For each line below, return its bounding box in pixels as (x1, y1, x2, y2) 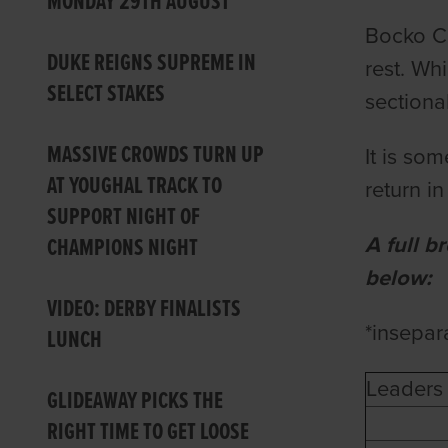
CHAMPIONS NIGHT (47, 233, 199, 264)
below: (364, 265, 432, 291)
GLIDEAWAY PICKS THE (47, 386, 224, 417)
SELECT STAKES (47, 79, 166, 110)
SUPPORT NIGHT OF (47, 202, 201, 233)
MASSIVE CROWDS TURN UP (47, 140, 265, 171)
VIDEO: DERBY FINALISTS (47, 294, 242, 325)
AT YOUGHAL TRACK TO (47, 171, 223, 202)
